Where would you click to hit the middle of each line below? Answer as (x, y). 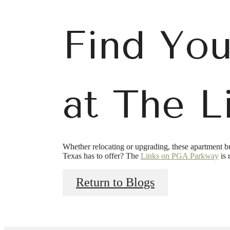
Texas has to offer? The (102, 156)
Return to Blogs (115, 183)
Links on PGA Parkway (180, 156)
